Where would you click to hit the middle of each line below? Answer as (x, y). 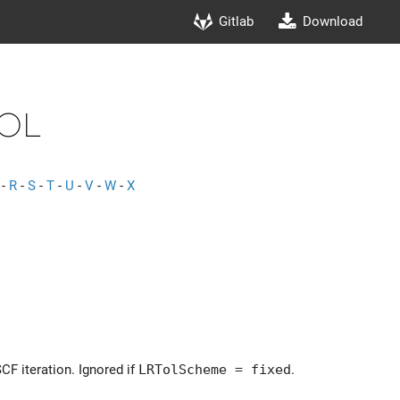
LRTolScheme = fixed (215, 369)
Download (333, 21)
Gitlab (237, 21)
